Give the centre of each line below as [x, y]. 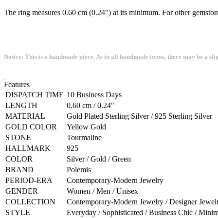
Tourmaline [84, 138]
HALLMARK [28, 148]
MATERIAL [25, 116]
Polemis [79, 170]
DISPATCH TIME [35, 95]
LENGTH [21, 106]
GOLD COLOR [31, 127]
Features [17, 85]
